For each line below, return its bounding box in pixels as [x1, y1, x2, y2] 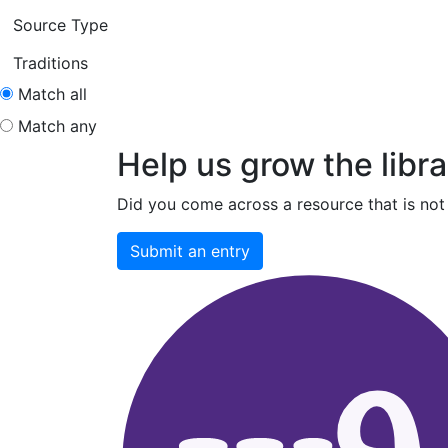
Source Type [13, 15, 108, 36]
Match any [18, 116, 97, 137]
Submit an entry [130, 241, 250, 262]
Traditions [13, 53, 88, 74]
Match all [18, 84, 87, 105]
